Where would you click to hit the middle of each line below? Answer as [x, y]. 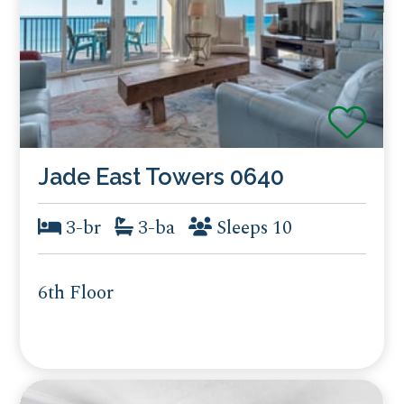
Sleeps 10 [252, 228]
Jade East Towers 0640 [161, 176]
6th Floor [76, 293]
